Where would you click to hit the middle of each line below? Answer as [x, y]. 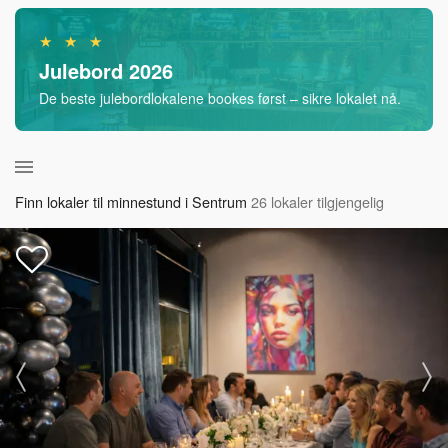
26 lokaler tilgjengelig [317, 201]
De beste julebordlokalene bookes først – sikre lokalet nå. [220, 98]
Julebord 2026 [106, 70]
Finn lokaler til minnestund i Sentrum [131, 201]
